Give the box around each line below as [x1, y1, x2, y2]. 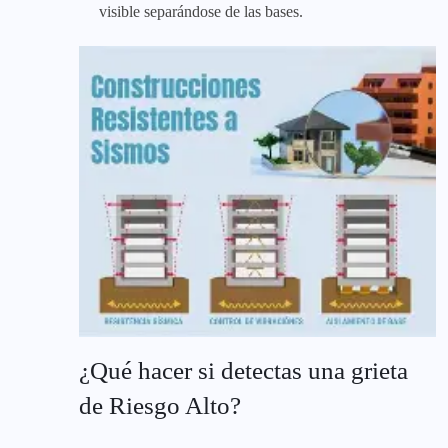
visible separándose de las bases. [99, 2, 303, 20]
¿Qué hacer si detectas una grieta [79, 356, 408, 384]
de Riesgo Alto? [79, 391, 241, 419]
